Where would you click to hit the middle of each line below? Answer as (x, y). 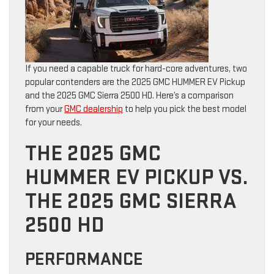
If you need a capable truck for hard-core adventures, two (136, 68)
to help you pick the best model (185, 109)
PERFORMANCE (84, 259)
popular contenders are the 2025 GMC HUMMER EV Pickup (135, 82)
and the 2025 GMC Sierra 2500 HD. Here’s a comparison (129, 95)
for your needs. (54, 122)
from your (45, 109)
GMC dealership (94, 109)
